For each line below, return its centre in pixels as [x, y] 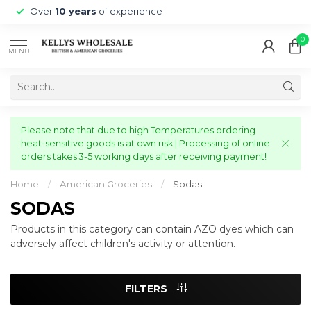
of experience [129, 11]
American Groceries [106, 184]
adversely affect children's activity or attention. [123, 244]
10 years [76, 11]
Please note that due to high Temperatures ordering [138, 130]
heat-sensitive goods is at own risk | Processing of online [145, 143]
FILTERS [147, 288]
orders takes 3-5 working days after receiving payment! [144, 157]
